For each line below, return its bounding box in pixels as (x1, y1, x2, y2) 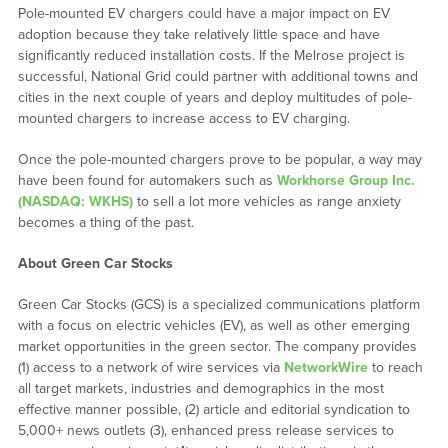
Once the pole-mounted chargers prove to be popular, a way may (17, 151, 422, 169)
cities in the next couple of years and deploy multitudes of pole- (17, 89, 412, 107)
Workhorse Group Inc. (276, 172, 415, 190)
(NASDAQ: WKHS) (17, 193, 133, 211)
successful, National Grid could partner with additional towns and (17, 68, 418, 86)
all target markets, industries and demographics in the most (17, 380, 384, 398)
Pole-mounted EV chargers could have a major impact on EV (17, 5, 390, 23)
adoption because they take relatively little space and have (17, 26, 380, 44)
